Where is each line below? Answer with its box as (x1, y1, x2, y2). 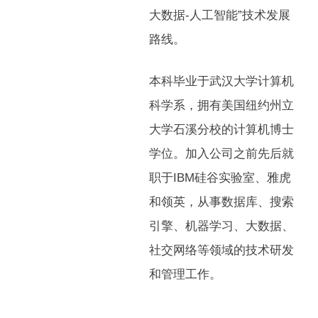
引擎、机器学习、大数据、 (148, 219, 294, 233)
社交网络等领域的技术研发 (148, 243, 294, 257)
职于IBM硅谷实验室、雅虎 (148, 171, 291, 185)
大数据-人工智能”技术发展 (148, 9, 290, 22)
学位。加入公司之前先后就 (148, 147, 294, 160)
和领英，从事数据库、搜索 (148, 195, 294, 209)
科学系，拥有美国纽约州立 (148, 99, 294, 112)
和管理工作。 (148, 268, 221, 281)
